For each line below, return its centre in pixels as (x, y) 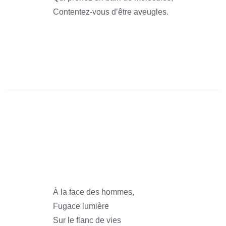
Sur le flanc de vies (87, 220)
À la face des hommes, (94, 192)
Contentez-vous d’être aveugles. (111, 12)
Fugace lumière (81, 206)
